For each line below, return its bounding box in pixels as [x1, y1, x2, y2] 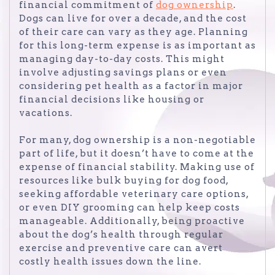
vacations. [19, 107, 72, 118]
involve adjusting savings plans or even [19, 66, 227, 78]
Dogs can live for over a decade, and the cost [19, 12, 247, 24]
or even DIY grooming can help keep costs [19, 202, 240, 214]
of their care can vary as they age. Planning [19, 26, 248, 37]
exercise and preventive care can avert [19, 242, 223, 254]
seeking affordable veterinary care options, [19, 188, 249, 200]
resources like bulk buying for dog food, [19, 175, 228, 187]
